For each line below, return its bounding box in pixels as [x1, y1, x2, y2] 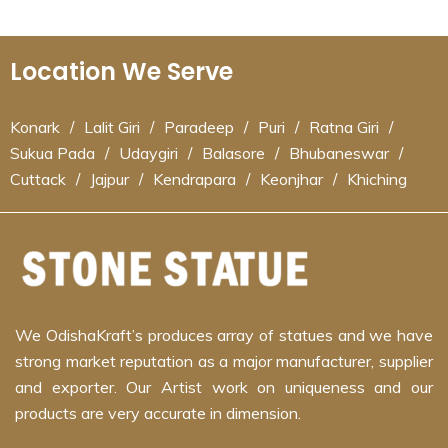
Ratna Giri [309, 117, 379, 138]
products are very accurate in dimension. [15, 403, 301, 424]
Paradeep [164, 117, 234, 138]
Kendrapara [153, 169, 236, 190]
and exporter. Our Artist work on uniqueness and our [15, 377, 433, 398]
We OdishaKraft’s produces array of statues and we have [15, 325, 433, 346]
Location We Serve [10, 55, 233, 89]
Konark [10, 117, 60, 138]
